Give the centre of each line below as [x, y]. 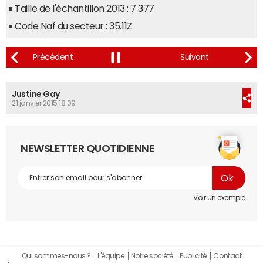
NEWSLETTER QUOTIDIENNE [88, 149]
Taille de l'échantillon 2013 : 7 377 [85, 8]
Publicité [193, 256]
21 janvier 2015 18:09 [44, 103]
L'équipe [111, 256]
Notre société [152, 256]
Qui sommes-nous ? [56, 256]
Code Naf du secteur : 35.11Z [73, 26]
